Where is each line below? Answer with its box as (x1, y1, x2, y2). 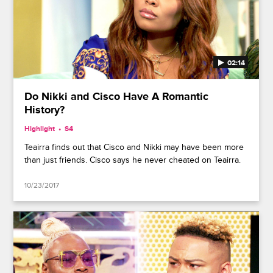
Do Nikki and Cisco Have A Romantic (24, 90, 209, 104)
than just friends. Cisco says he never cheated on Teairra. (24, 154, 241, 165)
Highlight (24, 124, 55, 133)
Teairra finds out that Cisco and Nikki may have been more (24, 141, 244, 152)
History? (24, 103, 65, 117)
